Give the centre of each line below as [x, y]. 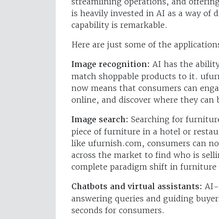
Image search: [100, 119]
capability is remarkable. [120, 25]
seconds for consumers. [118, 210]
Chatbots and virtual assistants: [137, 186]
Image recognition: [111, 64]
